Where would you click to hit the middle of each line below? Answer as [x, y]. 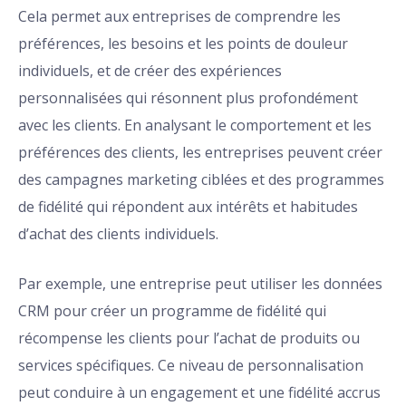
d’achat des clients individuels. [118, 234]
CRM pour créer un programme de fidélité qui [172, 311]
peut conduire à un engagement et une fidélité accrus [199, 393]
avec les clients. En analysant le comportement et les [195, 126]
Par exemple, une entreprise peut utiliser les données [200, 284]
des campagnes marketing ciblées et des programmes [201, 180]
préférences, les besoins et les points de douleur [183, 44]
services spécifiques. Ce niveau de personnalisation [191, 366]
